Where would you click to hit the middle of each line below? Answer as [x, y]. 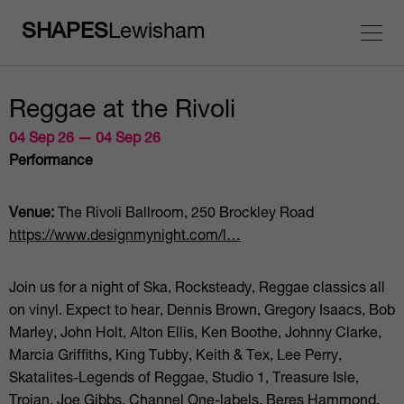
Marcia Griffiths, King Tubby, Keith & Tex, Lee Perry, [175, 357]
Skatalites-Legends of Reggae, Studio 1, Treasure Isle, [184, 380]
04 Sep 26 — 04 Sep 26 [85, 140]
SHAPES [65, 33]
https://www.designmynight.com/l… [125, 237]
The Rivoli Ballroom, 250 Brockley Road [184, 215]
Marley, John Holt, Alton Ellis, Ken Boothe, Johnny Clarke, [195, 335]
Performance [51, 162]
